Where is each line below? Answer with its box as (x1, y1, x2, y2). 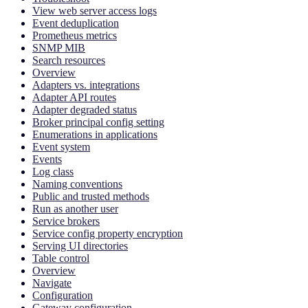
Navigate (32, 277, 71, 289)
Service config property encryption (32, 228, 183, 240)
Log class (32, 166, 74, 178)
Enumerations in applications (32, 129, 157, 141)
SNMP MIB (32, 42, 85, 54)
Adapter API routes (32, 91, 116, 104)
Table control (32, 252, 89, 265)
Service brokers (32, 215, 100, 228)
